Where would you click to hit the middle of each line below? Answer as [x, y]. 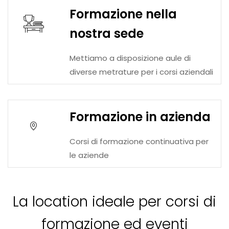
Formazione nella [123, 14]
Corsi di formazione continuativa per [139, 142]
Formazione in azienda [140, 117]
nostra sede [107, 34]
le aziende [89, 155]
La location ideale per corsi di [114, 202]
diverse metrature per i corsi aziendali [141, 72]
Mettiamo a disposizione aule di [130, 58]
